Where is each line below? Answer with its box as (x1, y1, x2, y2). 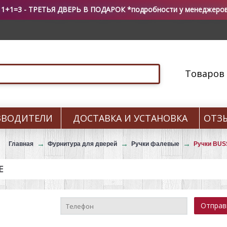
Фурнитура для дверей (48, 140, 117, 147)
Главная (9, 140, 33, 147)
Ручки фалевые (131, 140, 179, 147)
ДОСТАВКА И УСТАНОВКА (73, 112, 187, 124)
